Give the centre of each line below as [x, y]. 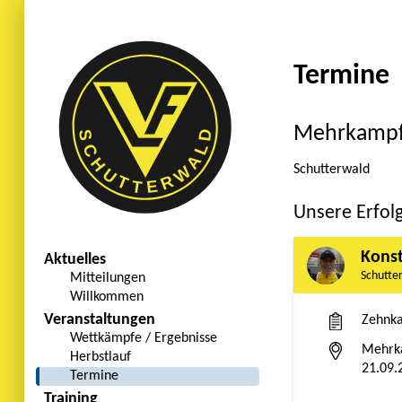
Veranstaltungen [100, 320]
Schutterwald [332, 170]
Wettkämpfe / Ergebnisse [144, 338]
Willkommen [107, 297]
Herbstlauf [101, 357]
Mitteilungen [108, 278]
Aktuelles [75, 260]
